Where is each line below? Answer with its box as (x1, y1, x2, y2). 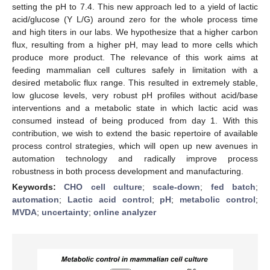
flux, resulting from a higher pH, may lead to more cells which (12, 39, 258, 49)
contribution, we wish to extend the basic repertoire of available (12, 128, 258, 138)
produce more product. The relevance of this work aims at (12, 52, 258, 62)
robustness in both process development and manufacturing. (12, 166, 243, 176)
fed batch (210, 181, 256, 192)
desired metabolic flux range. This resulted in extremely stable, (12, 77, 258, 87)
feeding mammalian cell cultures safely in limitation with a (12, 64, 258, 75)
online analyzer (93, 207, 156, 217)
